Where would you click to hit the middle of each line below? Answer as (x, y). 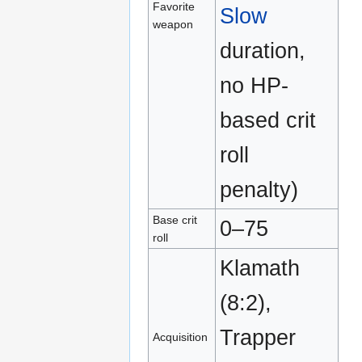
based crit (268, 120)
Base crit (175, 219)
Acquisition (181, 337)
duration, (263, 50)
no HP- (255, 85)
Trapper (258, 337)
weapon (173, 24)
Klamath (260, 267)
